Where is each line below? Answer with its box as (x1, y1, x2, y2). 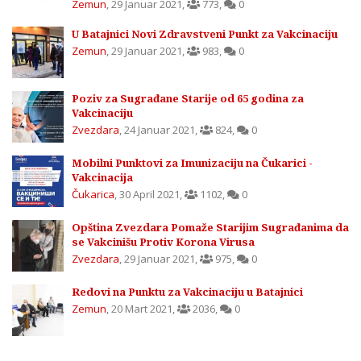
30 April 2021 (119, 187, 180, 202)
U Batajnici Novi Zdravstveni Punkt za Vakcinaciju (72, 27, 338, 42)
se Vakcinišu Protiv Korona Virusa (72, 234, 255, 250)
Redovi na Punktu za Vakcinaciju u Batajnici (72, 284, 303, 300)
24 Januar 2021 (124, 122, 195, 138)
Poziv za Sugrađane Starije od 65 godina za (72, 91, 304, 106)
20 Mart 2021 (111, 301, 172, 317)
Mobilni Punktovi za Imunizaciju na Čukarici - (72, 156, 313, 171)
